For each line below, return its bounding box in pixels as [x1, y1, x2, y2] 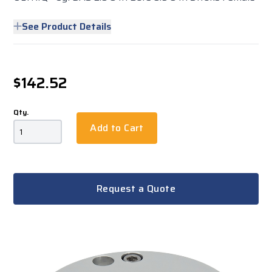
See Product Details [22, 19, 112, 34]
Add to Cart [90, 120, 144, 135]
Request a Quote [97, 181, 175, 196]
